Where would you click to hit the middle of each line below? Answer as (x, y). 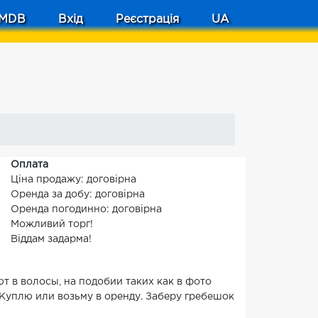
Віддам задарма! (51, 239)
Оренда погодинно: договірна (86, 209)
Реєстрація (147, 20)
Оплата (29, 165)
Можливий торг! (52, 224)
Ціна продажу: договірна (73, 180)
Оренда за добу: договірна (78, 194)
